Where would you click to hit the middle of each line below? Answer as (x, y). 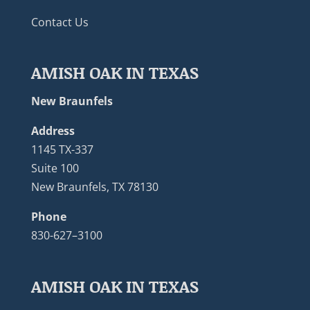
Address (53, 131)
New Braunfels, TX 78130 (94, 187)
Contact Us (60, 22)
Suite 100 (55, 168)
